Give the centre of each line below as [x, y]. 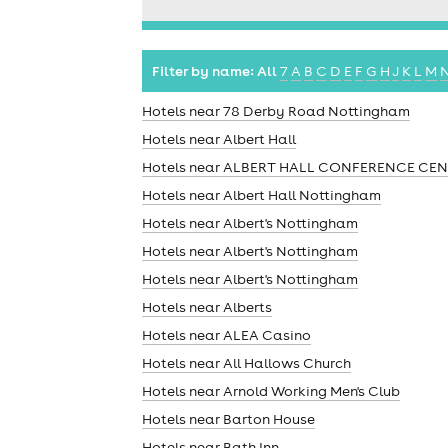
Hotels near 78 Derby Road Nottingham [276, 110]
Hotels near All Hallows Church [246, 362]
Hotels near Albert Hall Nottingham [261, 194]
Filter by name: [203, 70]
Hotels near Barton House [228, 418]
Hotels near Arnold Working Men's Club [271, 390]
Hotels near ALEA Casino [226, 334]
